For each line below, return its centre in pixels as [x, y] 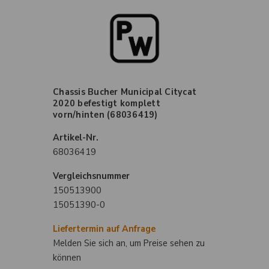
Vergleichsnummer [91, 176]
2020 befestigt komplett [107, 104]
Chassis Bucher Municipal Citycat [125, 92]
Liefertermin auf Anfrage [104, 229]
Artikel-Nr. [76, 138]
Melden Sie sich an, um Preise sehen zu [129, 243]
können [67, 258]
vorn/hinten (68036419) [105, 115]
